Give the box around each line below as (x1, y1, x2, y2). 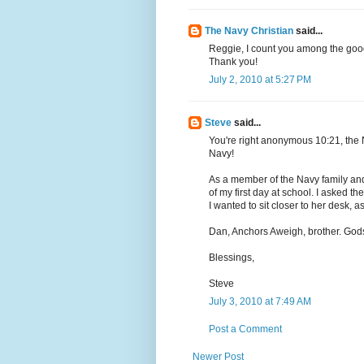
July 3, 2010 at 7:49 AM (209, 296, 311, 308)
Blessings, (209, 252, 254, 264)
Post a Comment (209, 323, 282, 336)
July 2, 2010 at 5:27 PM (209, 74, 311, 86)
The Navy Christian (205, 25, 293, 37)
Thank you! (209, 56, 258, 68)
